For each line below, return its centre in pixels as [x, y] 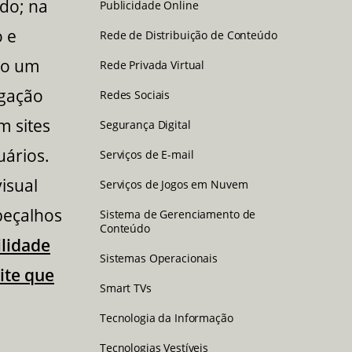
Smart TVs [126, 288]
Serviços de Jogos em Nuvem [174, 184]
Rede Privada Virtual [152, 64]
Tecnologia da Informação [167, 317]
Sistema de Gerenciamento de [178, 214]
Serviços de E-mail [147, 154]
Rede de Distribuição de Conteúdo [189, 35]
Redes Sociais [135, 94]
